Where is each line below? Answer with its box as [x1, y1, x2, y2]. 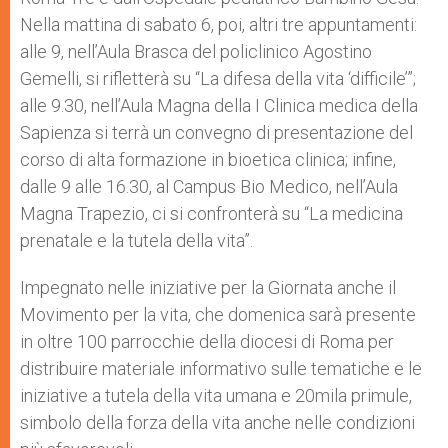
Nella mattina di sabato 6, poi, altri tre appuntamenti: [20, 13, 417, 35]
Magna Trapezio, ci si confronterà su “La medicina [20, 202, 403, 224]
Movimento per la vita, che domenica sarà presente [20, 303, 416, 325]
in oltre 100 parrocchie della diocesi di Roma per [20, 330, 394, 352]
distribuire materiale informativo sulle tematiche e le [20, 357, 422, 379]
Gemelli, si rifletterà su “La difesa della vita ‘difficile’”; [20, 67, 416, 89]
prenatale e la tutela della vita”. [20, 229, 253, 251]
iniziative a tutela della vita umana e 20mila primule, [20, 384, 412, 406]
